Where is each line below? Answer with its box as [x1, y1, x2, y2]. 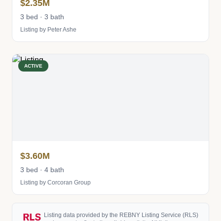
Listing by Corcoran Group [20, 179, 91, 186]
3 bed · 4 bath [20, 166, 64, 174]
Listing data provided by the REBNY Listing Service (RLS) [44, 212, 198, 219]
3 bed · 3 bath [20, 13, 64, 21]
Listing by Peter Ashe [20, 26, 76, 33]
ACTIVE [24, 63, 42, 69]
